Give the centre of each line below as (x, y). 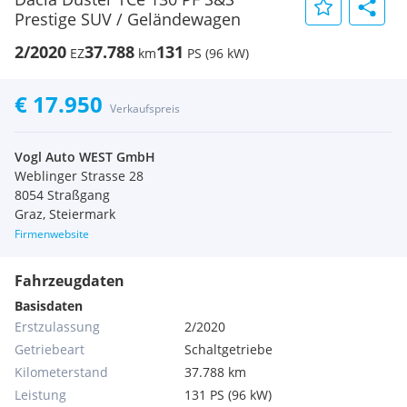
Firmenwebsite (52, 234)
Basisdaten (49, 306)
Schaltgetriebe (229, 349)
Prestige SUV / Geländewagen (128, 19)
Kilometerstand (61, 372)
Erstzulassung (57, 327)
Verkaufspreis (145, 109)
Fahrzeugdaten (69, 281)
